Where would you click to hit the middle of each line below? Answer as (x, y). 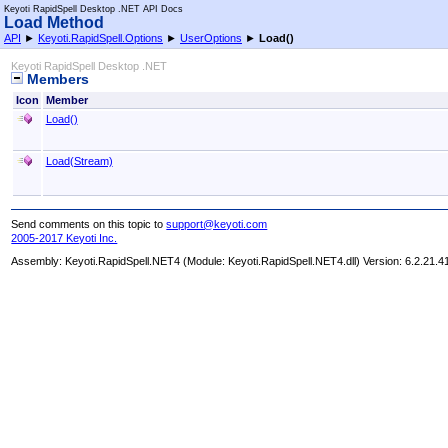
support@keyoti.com (217, 223)
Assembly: (38, 261)
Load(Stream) (79, 160)
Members (56, 80)
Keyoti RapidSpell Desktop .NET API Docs (93, 9)
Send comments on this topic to (89, 223)
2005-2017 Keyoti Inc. (64, 238)
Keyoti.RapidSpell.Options (100, 38)
